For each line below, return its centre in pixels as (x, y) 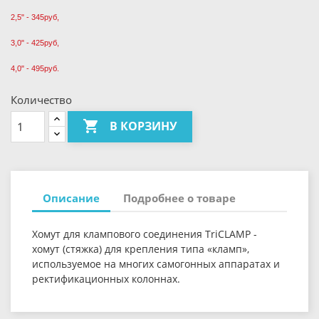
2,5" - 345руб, (35, 17)
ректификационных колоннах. (106, 279)
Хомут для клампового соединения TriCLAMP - (145, 234)
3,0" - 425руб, (35, 43)
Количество (41, 100)
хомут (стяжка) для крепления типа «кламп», (141, 249)
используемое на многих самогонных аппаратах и (156, 264)
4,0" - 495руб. (35, 68)
